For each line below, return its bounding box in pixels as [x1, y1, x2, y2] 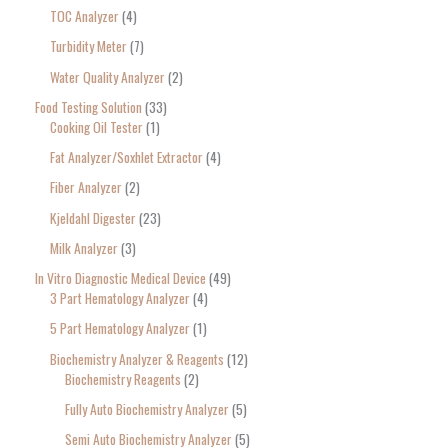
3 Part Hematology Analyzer [50, 288, 190, 309]
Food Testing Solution [35, 96, 142, 117]
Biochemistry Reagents [65, 368, 181, 389]
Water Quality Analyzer [50, 66, 165, 87]
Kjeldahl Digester [50, 207, 136, 228]
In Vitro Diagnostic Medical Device [35, 268, 206, 289]
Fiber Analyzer [50, 177, 122, 198]
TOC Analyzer [50, 6, 119, 27]
